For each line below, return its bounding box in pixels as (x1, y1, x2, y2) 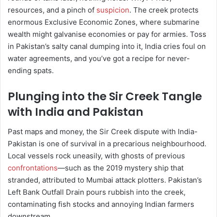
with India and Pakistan (8, 104, 143, 120)
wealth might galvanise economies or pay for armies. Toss (8, 30, 206, 39)
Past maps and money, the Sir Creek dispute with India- (8, 126, 198, 136)
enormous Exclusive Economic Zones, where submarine (8, 17, 200, 27)
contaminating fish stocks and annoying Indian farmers (8, 199, 194, 209)
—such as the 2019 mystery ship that (58, 163, 184, 172)
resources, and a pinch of (8, 5, 96, 15)
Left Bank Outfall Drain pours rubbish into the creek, (8, 187, 186, 197)
